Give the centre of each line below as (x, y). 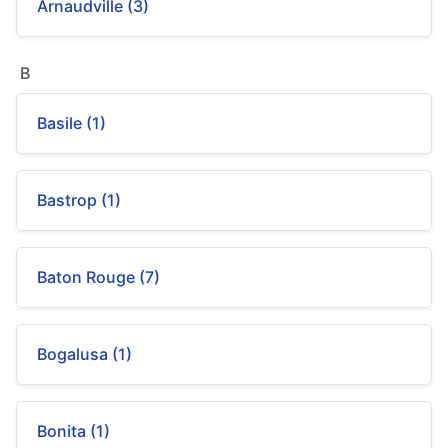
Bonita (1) (73, 431)
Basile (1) (71, 123)
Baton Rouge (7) (98, 277)
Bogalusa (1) (84, 354)
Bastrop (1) (79, 200)
